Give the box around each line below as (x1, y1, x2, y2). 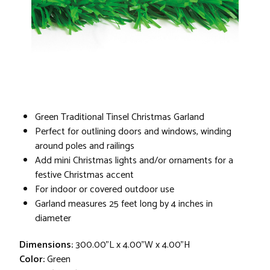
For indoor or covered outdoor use (35, 181, 174, 198)
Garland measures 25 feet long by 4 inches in (35, 195, 213, 212)
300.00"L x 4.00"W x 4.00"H (75, 236, 190, 253)
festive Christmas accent (35, 166, 134, 183)
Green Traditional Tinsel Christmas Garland (35, 108, 204, 125)
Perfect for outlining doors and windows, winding (35, 123, 231, 140)
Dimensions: (19, 236, 73, 253)
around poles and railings (35, 137, 134, 154)
